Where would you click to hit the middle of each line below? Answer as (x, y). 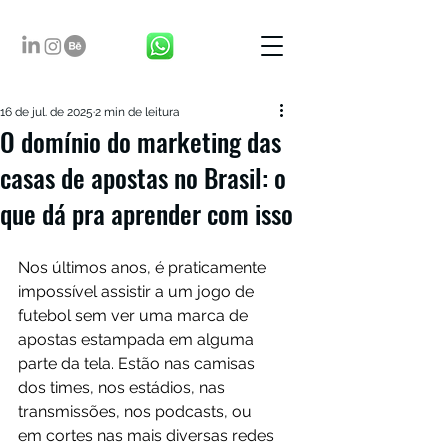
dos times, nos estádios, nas (123, 387)
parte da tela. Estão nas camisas (138, 363)
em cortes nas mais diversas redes (148, 435)
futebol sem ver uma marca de (135, 315)
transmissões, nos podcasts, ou (137, 411)
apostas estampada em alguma (138, 339)
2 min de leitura (137, 112)
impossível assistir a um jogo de (138, 291)
